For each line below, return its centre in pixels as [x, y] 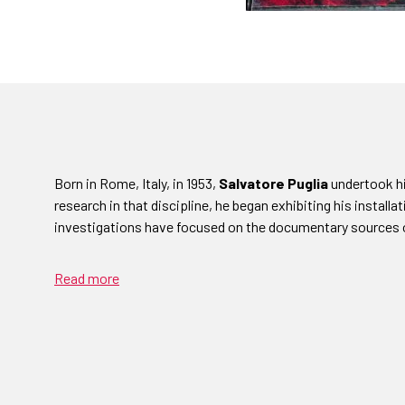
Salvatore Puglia [273, 183]
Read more [87, 278]
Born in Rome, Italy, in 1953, [137, 183]
